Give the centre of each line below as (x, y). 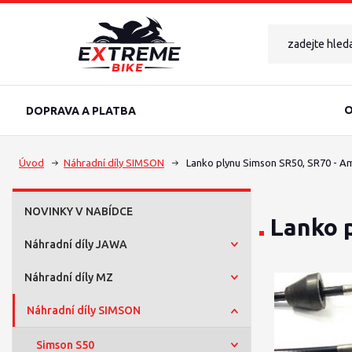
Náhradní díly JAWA (76, 244)
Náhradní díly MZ (69, 277)
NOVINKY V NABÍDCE (79, 211)
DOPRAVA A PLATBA (81, 111)
